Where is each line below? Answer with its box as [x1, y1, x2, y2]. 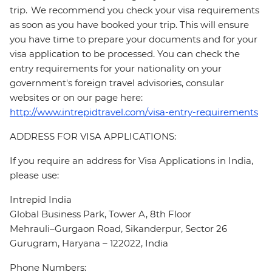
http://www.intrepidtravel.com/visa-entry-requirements [10, 106, 258, 118]
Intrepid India [10, 194, 72, 206]
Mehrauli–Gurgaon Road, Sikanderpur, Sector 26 [10, 223, 227, 235]
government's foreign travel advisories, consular [10, 77, 224, 89]
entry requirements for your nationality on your [10, 63, 222, 75]
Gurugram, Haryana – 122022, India [10, 237, 168, 250]
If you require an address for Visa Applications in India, [10, 155, 253, 167]
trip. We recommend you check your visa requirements [10, 4, 259, 16]
